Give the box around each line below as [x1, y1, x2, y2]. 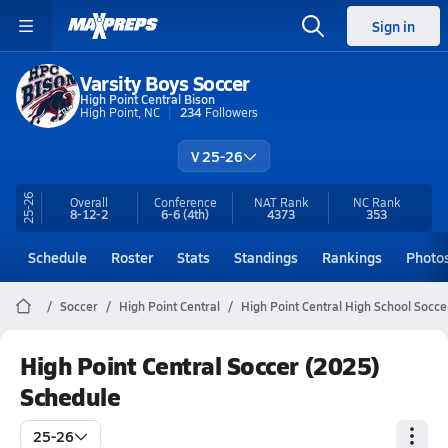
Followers [205, 103, 258, 120]
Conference [153, 194, 217, 210]
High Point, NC [80, 103, 160, 120]
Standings [234, 247, 298, 267]
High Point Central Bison [80, 90, 215, 107]
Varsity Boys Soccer [80, 68, 250, 97]
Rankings [322, 247, 382, 267]
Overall [70, 194, 109, 210]
